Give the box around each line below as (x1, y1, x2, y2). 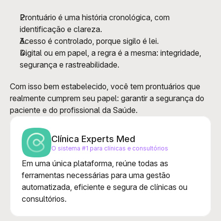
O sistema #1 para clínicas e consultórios (51, 145, 168, 152)
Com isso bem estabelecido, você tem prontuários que (10, 81, 200, 91)
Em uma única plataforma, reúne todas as (22, 158, 168, 168)
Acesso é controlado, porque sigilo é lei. (20, 36, 159, 46)
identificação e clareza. (20, 24, 102, 34)
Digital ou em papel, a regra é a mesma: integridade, (20, 47, 201, 58)
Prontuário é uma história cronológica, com (20, 12, 170, 22)
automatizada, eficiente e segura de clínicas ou (22, 182, 187, 192)
